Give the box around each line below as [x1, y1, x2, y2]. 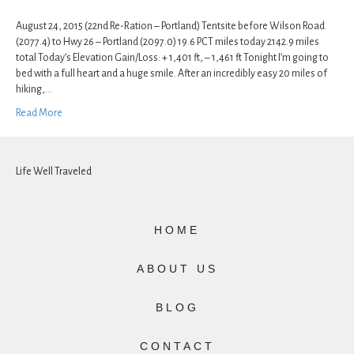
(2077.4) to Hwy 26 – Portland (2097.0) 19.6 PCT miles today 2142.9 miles [16, 36, 319, 48]
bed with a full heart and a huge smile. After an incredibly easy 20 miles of [16, 68, 327, 80]
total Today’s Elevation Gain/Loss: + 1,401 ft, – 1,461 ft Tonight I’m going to [16, 52, 329, 64]
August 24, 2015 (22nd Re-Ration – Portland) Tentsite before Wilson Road [16, 21, 325, 32]
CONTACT [139, 339, 215, 352]
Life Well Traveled [16, 165, 92, 177]
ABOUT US [136, 262, 218, 275]
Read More [16, 107, 62, 119]
